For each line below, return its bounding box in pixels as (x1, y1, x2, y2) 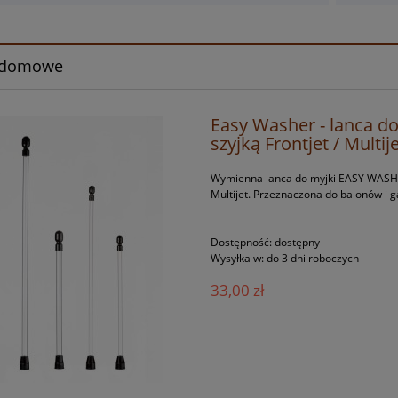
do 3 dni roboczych (267, 251, 360, 267)
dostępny (275, 235, 321, 251)
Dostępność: (211, 235, 273, 251)
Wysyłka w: (211, 251, 265, 267)
